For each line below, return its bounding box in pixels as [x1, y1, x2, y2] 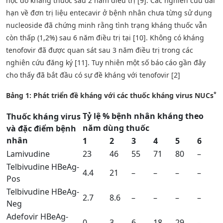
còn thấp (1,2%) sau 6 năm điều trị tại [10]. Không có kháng [6, 32, 204, 42]
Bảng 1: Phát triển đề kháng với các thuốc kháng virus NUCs [6, 90, 214, 100]
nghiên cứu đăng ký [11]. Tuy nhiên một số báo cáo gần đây [6, 57, 206, 67]
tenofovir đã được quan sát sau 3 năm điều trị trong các [6, 45, 193, 55]
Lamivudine [6, 148, 50, 159]
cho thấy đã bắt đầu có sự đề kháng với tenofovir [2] [6, 70, 180, 80]
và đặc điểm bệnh [6, 122, 76, 134]
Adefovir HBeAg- [6, 211, 68, 222]
